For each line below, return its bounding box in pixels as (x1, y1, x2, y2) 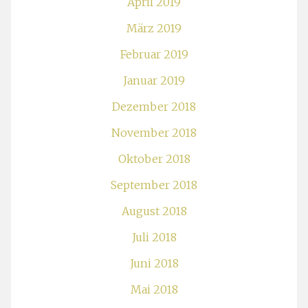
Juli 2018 (131, 230, 177, 244)
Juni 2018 (129, 256, 179, 270)
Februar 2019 (120, 47, 188, 61)
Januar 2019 (123, 73, 185, 87)
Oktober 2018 (118, 151, 190, 166)
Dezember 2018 (112, 99, 196, 113)
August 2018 (121, 203, 187, 218)
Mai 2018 (130, 282, 178, 296)
